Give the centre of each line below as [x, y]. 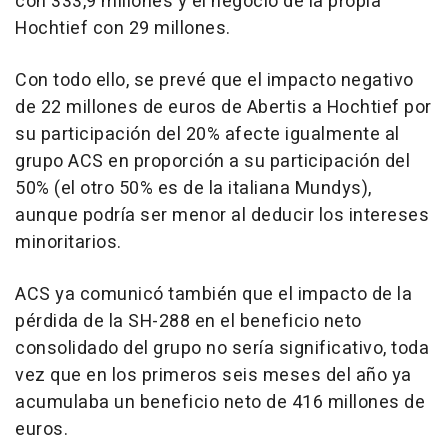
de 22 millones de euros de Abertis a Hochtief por [223, 107]
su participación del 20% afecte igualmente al [207, 134]
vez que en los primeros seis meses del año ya [213, 375]
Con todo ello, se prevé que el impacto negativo [214, 80]
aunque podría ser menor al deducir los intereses [222, 215]
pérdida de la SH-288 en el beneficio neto [188, 321]
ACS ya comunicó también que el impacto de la [213, 294]
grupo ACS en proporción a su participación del [212, 161]
